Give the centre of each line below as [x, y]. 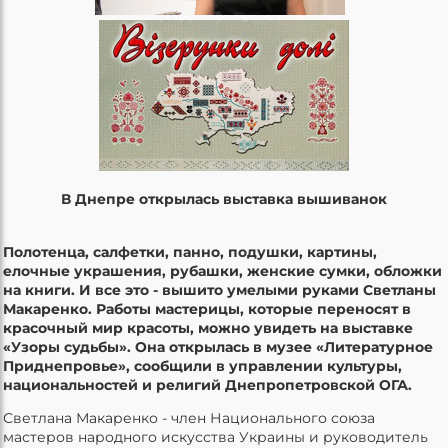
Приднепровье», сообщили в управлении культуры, [202, 365]
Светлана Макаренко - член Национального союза [189, 417]
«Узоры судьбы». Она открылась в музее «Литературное [218, 346]
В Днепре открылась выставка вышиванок [224, 198]
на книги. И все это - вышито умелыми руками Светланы [219, 289]
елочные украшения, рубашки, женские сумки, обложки [222, 270]
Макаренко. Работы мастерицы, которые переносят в [207, 308]
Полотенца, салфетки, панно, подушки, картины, [190, 251]
